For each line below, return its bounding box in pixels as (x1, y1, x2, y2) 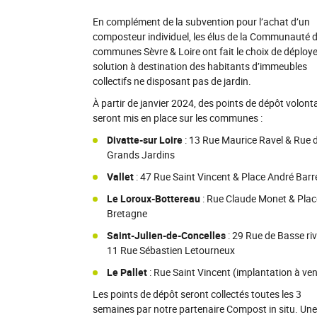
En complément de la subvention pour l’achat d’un (92, 15, 310, 28)
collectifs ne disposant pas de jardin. (92, 74, 251, 88)
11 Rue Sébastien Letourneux (106, 243, 235, 257)
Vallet (106, 170, 134, 183)
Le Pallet (106, 265, 147, 279)
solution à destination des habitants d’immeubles (92, 59, 307, 73)
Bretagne (106, 207, 147, 220)
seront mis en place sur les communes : (92, 111, 263, 125)
